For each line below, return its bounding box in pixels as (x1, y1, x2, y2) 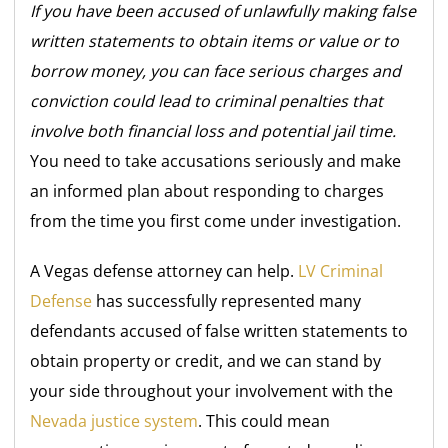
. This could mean (198, 409, 331, 432)
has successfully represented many (92, 289, 362, 312)
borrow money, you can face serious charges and (30, 59, 402, 82)
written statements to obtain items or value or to (30, 29, 400, 52)
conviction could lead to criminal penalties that (30, 89, 384, 112)
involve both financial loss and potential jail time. (30, 119, 397, 142)
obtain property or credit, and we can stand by (30, 349, 382, 372)
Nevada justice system (30, 409, 199, 432)
